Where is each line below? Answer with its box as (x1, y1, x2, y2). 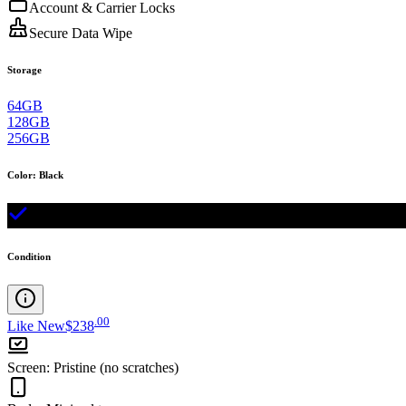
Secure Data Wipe (29, 25, 132, 42)
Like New (7, 318, 65, 334)
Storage (7, 64, 42, 76)
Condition (7, 250, 51, 262)
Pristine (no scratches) (53, 360, 179, 376)
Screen (7, 360, 46, 376)
